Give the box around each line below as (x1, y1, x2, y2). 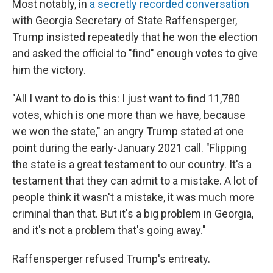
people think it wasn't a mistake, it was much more (12, 190, 255, 204)
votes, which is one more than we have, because (12, 108, 246, 121)
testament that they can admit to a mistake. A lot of (12, 174, 258, 187)
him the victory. (12, 63, 86, 76)
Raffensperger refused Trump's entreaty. (12, 252, 210, 265)
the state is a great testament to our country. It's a (12, 157, 252, 171)
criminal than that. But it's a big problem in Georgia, (12, 207, 253, 220)
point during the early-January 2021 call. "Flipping (12, 141, 247, 154)
